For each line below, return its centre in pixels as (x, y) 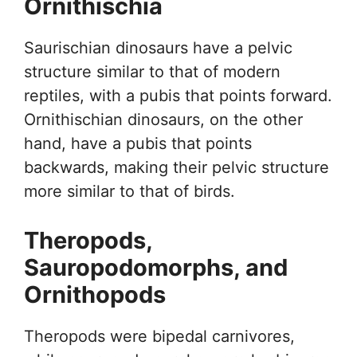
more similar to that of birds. (129, 191)
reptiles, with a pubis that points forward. (178, 95)
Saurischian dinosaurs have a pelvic (158, 47)
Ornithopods (95, 294)
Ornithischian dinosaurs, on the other (163, 119)
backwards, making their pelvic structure (177, 167)
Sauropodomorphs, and (156, 267)
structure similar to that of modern (152, 71)
